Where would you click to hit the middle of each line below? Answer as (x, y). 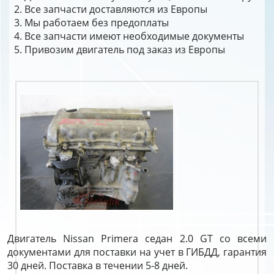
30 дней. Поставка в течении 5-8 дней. (98, 265)
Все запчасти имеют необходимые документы (134, 36)
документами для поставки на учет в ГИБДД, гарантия (137, 252)
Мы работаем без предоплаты (97, 23)
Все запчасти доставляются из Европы (116, 9)
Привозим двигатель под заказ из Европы (125, 50)
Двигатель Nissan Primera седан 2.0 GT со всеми (137, 239)
